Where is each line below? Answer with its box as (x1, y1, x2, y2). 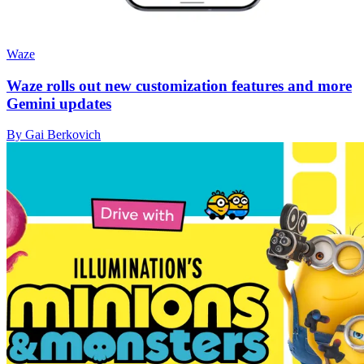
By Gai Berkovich (6, 128, 101, 142)
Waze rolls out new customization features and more (6, 76, 352, 94)
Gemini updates (6, 94, 111, 112)
